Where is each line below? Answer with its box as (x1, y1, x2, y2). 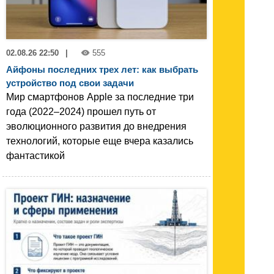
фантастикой (6, 150, 65, 161)
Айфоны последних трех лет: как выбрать (6, 64, 198, 75)
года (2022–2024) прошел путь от (6, 106, 156, 117)
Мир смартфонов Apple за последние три (6, 92, 194, 102)
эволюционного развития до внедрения (6, 121, 187, 131)
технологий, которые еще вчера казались (6, 136, 193, 146)
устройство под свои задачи (6, 78, 134, 88)
